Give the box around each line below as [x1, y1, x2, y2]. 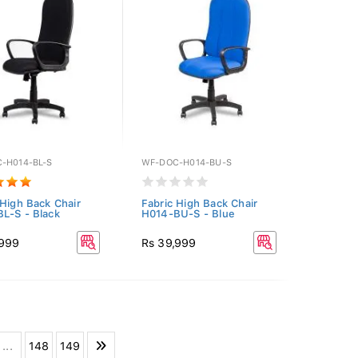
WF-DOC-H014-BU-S [141, 157, 232, 168]
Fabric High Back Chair [141, 197, 258, 209]
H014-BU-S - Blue [141, 208, 235, 220]
